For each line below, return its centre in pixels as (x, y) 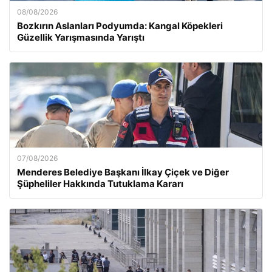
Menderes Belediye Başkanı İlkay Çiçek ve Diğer (123, 172)
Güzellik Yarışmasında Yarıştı (81, 37)
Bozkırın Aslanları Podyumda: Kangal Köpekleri (120, 26)
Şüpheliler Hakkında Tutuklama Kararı (100, 184)
